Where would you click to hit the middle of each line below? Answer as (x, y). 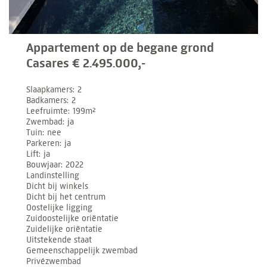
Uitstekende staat (59, 240)
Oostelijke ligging (60, 208)
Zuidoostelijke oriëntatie (73, 219)
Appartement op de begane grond (120, 48)
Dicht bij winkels (58, 187)
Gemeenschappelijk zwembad (82, 251)
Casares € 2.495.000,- (86, 63)
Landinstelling (53, 176)
